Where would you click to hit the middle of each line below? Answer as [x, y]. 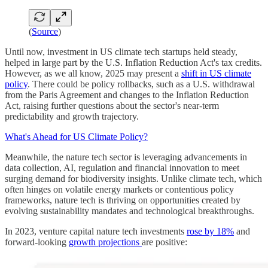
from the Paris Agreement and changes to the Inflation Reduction [127, 95]
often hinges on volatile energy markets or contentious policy [119, 190]
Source [45, 32]
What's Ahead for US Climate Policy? [76, 137]
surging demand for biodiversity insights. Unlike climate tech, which [133, 179]
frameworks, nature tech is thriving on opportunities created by [123, 200]
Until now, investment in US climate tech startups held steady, [121, 52]
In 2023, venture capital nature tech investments [96, 232]
